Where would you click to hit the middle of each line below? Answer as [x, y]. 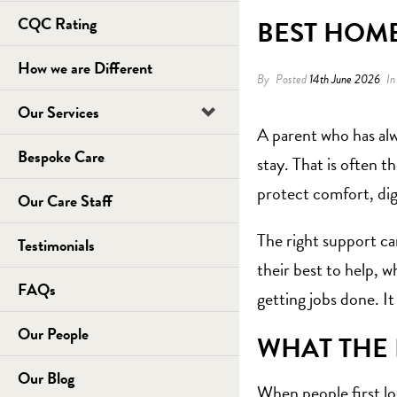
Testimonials [56, 245]
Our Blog [46, 378]
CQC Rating [57, 23]
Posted [291, 79]
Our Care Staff [65, 201]
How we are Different [85, 68]
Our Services [58, 112]
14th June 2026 [345, 79]
